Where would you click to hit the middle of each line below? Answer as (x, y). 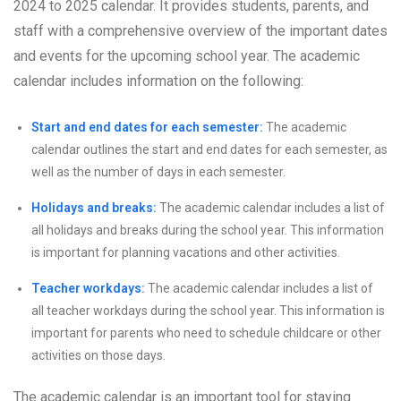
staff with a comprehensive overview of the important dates (200, 30)
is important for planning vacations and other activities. (186, 252)
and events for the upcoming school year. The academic (187, 55)
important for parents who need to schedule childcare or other (206, 333)
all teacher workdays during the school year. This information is (208, 310)
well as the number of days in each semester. (158, 171)
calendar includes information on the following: (158, 81)
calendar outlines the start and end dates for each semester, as (209, 149)
